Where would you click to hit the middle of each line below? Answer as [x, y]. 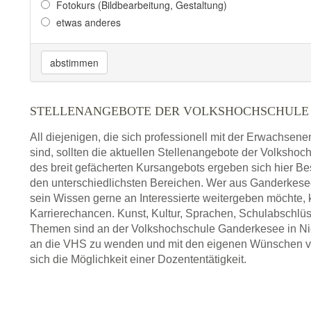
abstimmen [74, 63]
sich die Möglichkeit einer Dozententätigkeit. [138, 260]
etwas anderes [89, 23]
